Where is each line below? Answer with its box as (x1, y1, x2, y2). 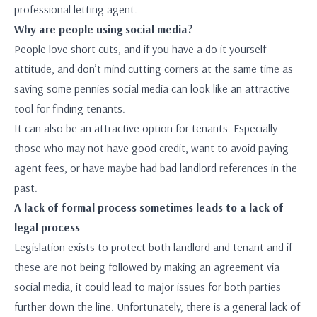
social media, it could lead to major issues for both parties (14, 279, 281, 294)
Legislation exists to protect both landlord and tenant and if (14, 240, 292, 254)
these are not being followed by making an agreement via (14, 260, 279, 274)
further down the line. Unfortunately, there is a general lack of (14, 299, 300, 313)
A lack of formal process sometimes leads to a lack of (14, 200, 284, 214)
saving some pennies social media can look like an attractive (14, 81, 290, 96)
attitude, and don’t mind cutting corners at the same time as (14, 62, 293, 76)
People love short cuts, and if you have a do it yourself (14, 42, 266, 56)
